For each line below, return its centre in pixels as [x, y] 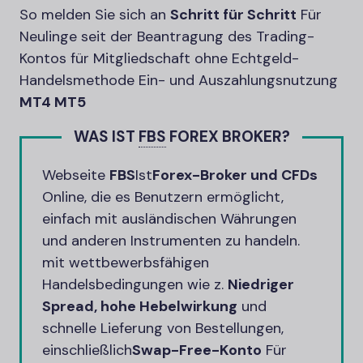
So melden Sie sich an [95, 15]
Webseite [74, 175]
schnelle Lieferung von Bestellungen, [163, 328]
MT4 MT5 [53, 102]
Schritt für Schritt [233, 15]
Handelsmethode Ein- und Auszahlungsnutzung [179, 80]
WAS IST [104, 137]
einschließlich [87, 350]
